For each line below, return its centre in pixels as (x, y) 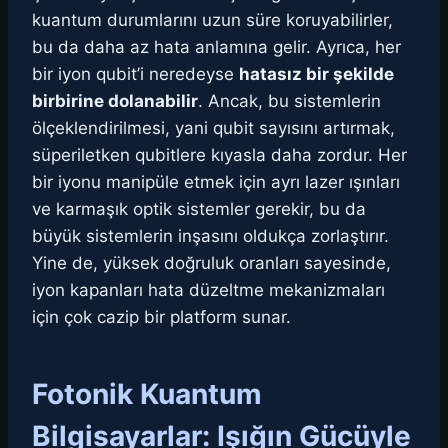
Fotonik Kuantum (147, 394)
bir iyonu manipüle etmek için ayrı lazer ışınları (216, 182)
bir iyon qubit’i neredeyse (135, 74)
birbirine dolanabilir (115, 101)
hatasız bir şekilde (316, 74)
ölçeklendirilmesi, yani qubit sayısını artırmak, (213, 128)
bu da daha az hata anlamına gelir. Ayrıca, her (216, 47)
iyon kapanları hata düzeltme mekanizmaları (208, 290)
